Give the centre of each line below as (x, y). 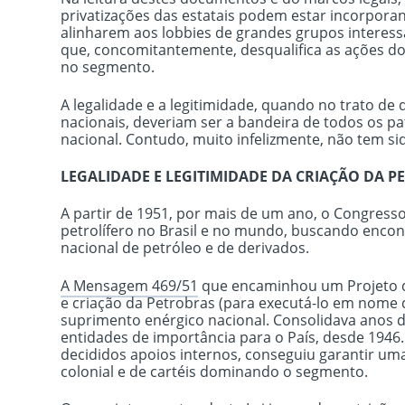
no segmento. (108, 67)
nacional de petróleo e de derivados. (185, 248)
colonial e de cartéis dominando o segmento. (215, 371)
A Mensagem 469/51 (130, 285)
